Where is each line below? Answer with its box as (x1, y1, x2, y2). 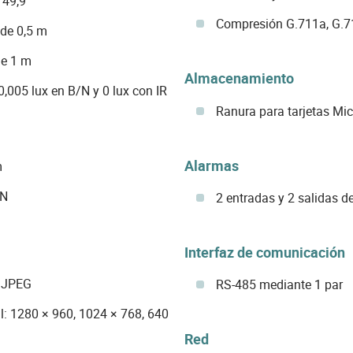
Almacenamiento (184, 69, 294, 88)
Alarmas (184, 155, 239, 175)
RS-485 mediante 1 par (215, 276, 343, 293)
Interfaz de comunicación (184, 242, 345, 262)
